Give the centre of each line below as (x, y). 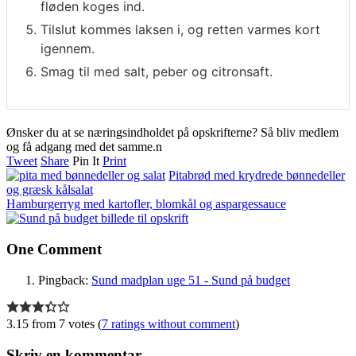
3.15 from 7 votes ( (54, 323)
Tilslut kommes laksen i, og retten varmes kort (180, 30)
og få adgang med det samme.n (84, 147)
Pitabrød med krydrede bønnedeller (257, 176)
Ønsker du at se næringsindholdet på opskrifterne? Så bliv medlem (172, 133)
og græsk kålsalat (50, 190)
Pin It (86, 161)
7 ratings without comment (168, 323)
